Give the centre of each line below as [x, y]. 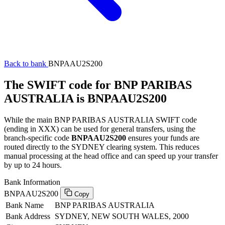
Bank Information [32, 182]
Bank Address [28, 216]
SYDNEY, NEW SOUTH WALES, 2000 [122, 216]
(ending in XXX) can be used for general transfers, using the [100, 129]
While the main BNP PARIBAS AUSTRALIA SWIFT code [100, 120]
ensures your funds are [163, 138]
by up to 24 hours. [33, 165]
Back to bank [26, 64]
